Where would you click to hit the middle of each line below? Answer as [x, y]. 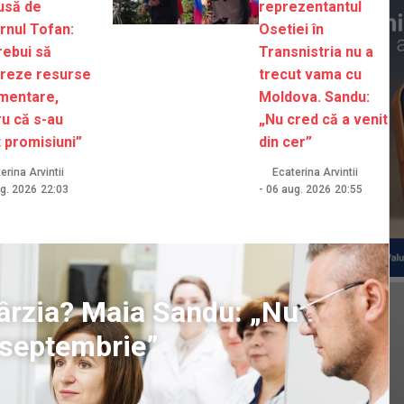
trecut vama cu [311, 75]
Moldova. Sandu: [315, 97]
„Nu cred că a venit [324, 120]
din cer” [286, 142]
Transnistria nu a [317, 52]
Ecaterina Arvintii [316, 173]
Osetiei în [292, 30]
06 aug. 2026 [299, 190]
